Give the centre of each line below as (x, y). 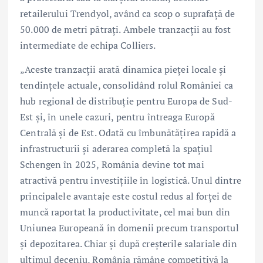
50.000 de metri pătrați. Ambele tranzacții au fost (126, 30)
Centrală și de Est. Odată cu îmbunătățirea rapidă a (128, 133)
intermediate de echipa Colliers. (88, 45)
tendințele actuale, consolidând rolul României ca (127, 85)
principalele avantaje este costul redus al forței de (126, 196)
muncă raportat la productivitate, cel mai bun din (125, 212)
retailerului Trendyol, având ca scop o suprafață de (128, 14)
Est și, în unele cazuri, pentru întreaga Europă (117, 117)
